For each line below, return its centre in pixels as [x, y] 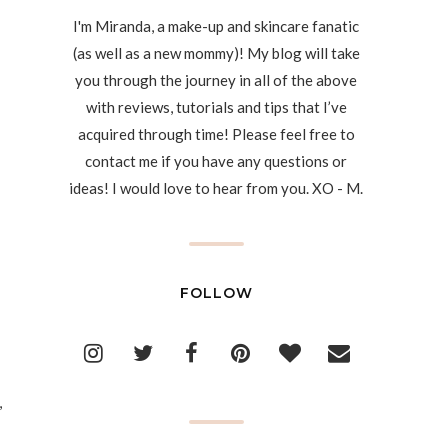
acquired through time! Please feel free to [216, 134]
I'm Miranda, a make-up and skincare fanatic [216, 26]
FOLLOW [216, 293]
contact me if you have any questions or [216, 161]
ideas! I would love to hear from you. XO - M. [216, 188]
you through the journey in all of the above [216, 80]
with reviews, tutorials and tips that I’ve [216, 107]
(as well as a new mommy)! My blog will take [216, 53]
